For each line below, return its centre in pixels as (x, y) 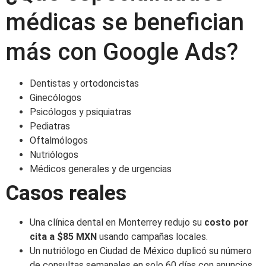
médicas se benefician (125, 22)
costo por (227, 222)
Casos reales (66, 193)
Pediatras (50, 126)
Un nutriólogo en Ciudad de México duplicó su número (141, 251)
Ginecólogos (56, 97)
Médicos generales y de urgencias (101, 169)
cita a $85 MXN (63, 236)
